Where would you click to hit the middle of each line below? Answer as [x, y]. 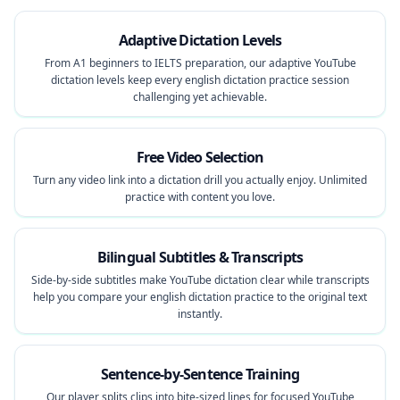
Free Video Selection [200, 157]
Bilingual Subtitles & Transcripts [200, 257]
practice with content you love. [200, 197]
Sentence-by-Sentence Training [200, 374]
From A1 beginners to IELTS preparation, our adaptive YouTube [200, 63]
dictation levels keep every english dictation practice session [200, 80]
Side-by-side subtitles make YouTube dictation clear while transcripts [200, 280]
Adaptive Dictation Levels [200, 40]
